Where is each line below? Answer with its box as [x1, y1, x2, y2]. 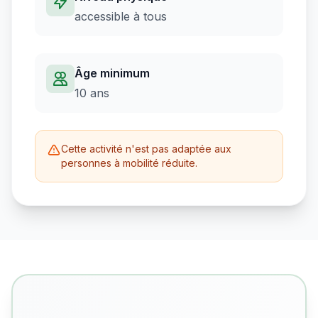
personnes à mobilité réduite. [61, 157, 197, 169]
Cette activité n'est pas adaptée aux [61, 143, 231, 155]
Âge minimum [75, 66, 150, 80]
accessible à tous [75, 9, 167, 23]
